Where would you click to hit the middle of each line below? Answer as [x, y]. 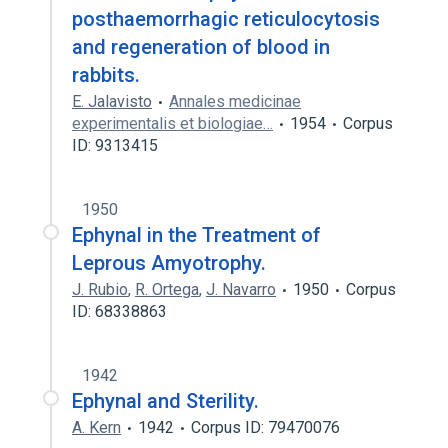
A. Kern [96, 427]
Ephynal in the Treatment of [196, 235]
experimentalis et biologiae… [172, 123]
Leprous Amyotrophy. [169, 263]
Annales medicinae [235, 101]
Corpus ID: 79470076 [265, 427]
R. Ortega [167, 289]
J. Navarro [241, 289]
